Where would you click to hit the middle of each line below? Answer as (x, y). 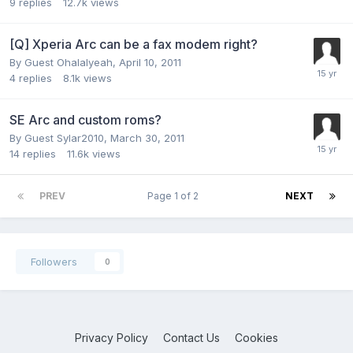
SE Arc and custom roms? (85, 119)
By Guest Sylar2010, (60, 137)
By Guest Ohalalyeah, (64, 62)
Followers (54, 261)
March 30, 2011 (147, 137)
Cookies (256, 337)
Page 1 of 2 (175, 195)
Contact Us (191, 337)
